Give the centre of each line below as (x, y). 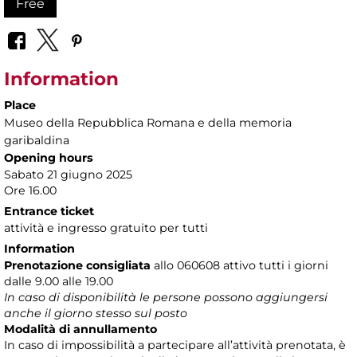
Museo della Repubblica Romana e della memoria (148, 122)
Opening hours (49, 157)
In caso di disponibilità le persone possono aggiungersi (166, 297)
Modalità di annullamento (80, 329)
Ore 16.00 (30, 190)
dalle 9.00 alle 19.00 (59, 281)
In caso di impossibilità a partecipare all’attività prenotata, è (175, 345)
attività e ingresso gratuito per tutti (106, 228)
